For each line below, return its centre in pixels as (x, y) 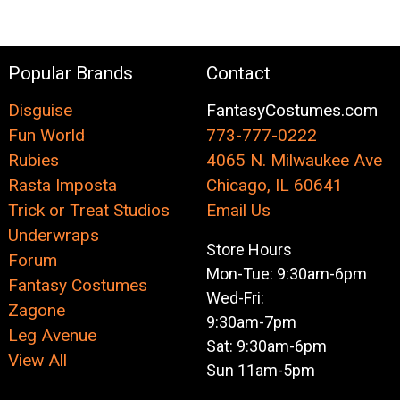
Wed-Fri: (235, 298)
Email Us (238, 211)
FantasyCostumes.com (292, 111)
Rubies (34, 161)
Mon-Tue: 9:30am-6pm (286, 274)
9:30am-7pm (251, 322)
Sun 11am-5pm (260, 371)
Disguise (41, 111)
